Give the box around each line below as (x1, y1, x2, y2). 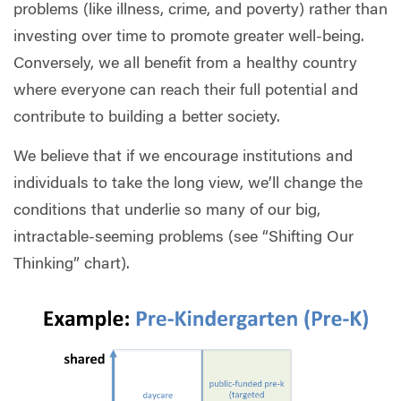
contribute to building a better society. (13, 110, 280, 127)
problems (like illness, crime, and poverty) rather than (13, 3, 388, 20)
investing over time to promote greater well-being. (13, 30, 364, 47)
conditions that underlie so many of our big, (13, 202, 320, 219)
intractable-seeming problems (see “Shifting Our (13, 229, 354, 246)
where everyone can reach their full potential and (13, 83, 358, 100)
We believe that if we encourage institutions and (13, 149, 353, 166)
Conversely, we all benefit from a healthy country (13, 56, 357, 73)
